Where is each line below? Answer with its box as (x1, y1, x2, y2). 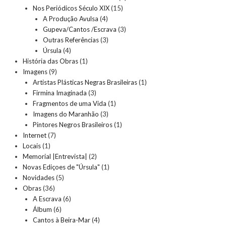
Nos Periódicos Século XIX (33, 4, 109, 12)
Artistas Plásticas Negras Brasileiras (33, 78, 137, 86)
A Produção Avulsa (43, 14, 98, 23)
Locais (23, 141, 41, 150)
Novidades (23, 173, 54, 182)
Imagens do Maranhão (33, 109, 99, 118)
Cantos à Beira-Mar (33, 215, 90, 224)
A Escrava (33, 194, 62, 203)
